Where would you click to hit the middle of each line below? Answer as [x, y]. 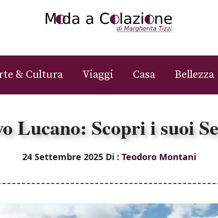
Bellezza [194, 74]
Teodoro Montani [159, 156]
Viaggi [98, 74]
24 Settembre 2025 [63, 156]
